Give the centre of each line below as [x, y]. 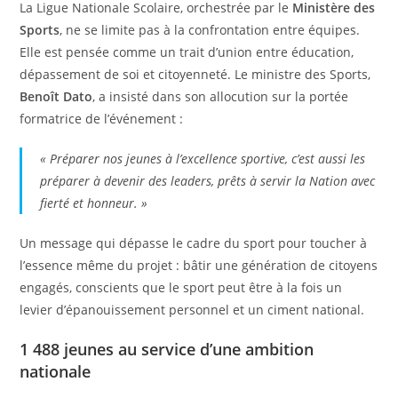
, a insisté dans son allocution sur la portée [221, 96]
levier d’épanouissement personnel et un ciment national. [192, 309]
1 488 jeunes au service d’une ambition [167, 349]
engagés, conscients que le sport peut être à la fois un [181, 287]
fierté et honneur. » [94, 203]
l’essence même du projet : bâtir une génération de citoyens [199, 265]
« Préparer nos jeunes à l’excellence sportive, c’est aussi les [203, 158]
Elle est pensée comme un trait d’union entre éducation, [187, 52]
